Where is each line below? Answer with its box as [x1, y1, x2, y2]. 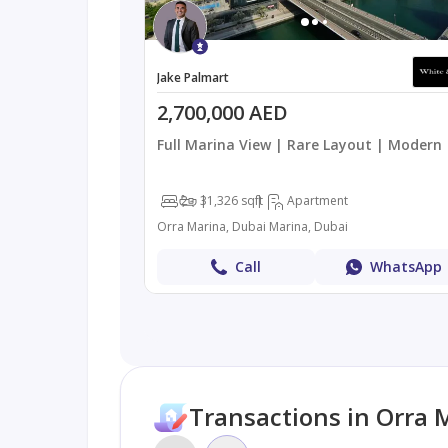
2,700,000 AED [156, 98, 288, 126]
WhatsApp [370, 256, 443, 276]
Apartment [286, 191, 348, 209]
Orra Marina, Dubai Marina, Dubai [156, 217, 348, 235]
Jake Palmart [156, 68, 229, 86]
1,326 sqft [206, 191, 263, 209]
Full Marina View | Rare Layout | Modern [156, 134, 442, 154]
